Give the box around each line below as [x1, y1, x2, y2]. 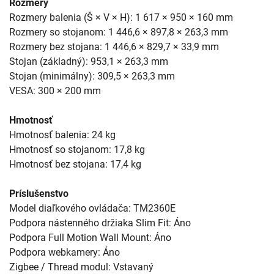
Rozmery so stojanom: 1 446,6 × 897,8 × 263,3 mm [9, 26, 228, 38]
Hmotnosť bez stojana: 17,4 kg [9, 158, 141, 170]
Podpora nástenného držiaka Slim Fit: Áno [9, 217, 191, 229]
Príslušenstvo [9, 187, 68, 199]
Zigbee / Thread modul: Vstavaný [9, 261, 154, 273]
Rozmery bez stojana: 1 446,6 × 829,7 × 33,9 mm [9, 40, 219, 53]
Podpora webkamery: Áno [9, 246, 120, 258]
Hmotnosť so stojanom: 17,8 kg [9, 143, 145, 155]
